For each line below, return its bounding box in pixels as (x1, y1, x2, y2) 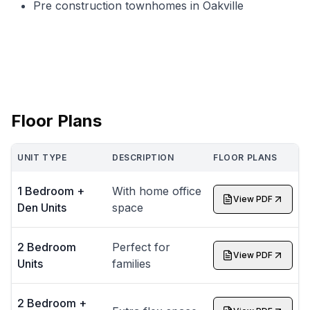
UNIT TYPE (17, 152, 67, 163)
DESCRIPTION (112, 152, 174, 163)
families (112, 256, 151, 271)
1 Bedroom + (17, 183, 84, 198)
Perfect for (112, 239, 170, 254)
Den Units (17, 200, 66, 215)
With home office (112, 183, 201, 198)
